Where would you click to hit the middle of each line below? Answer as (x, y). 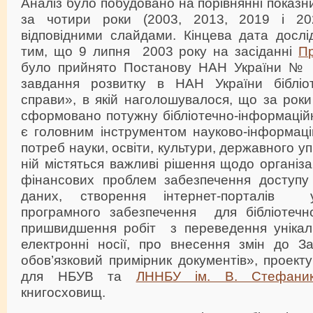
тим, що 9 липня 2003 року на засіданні (160, 51)
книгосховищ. (63, 292)
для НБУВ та (79, 276)
